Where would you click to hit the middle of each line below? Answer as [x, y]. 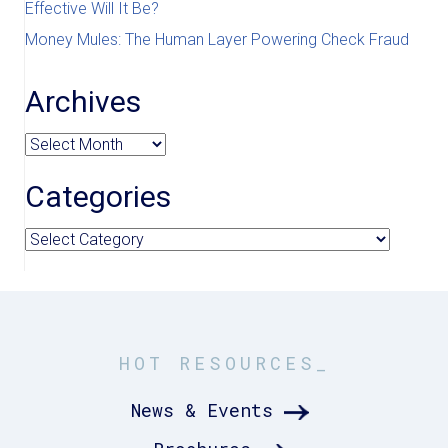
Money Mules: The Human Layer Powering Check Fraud [217, 39]
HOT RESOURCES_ [224, 363]
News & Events [202, 410]
